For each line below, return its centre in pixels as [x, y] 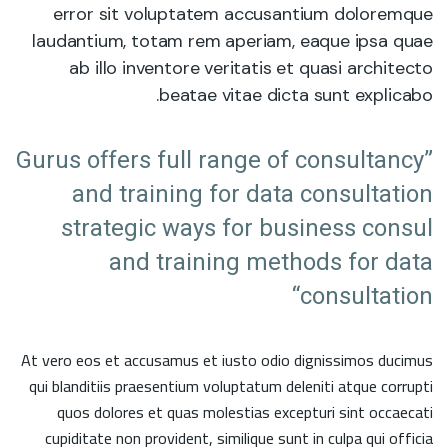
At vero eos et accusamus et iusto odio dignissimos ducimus [227, 360]
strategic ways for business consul [247, 228]
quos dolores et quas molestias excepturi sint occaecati [245, 412]
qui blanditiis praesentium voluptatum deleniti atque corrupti [231, 386]
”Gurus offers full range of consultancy [220, 160]
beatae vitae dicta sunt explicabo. [295, 95]
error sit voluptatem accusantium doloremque [242, 14]
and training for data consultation [252, 194]
